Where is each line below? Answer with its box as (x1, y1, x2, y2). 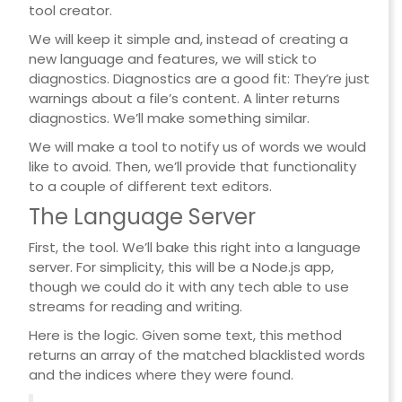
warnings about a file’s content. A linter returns (28, 89, 340, 109)
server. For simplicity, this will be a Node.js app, (28, 258, 334, 277)
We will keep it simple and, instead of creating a (28, 30, 348, 49)
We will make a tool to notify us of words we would (28, 137, 366, 157)
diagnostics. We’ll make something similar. (28, 109, 310, 128)
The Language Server (28, 202, 256, 232)
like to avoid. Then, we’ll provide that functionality (28, 157, 356, 177)
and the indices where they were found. (28, 365, 293, 385)
